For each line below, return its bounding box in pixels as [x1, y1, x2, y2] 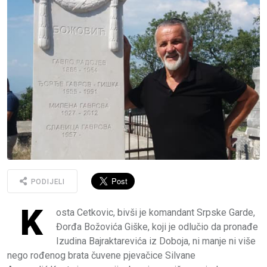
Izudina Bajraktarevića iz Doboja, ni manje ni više [56, 235, 256, 247]
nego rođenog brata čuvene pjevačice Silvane [7, 249, 195, 261]
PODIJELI [28, 178, 66, 187]
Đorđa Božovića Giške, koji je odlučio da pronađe [56, 221, 258, 232]
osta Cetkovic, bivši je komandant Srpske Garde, [56, 206, 255, 218]
